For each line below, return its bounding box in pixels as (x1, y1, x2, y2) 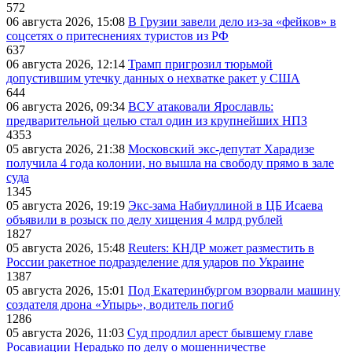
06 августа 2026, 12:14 (6, 57, 128, 71)
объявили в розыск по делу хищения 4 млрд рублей (6, 213, 283, 227)
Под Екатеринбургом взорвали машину (128, 284, 340, 298)
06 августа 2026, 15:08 (6, 15, 128, 29)
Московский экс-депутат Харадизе (128, 142, 314, 156)
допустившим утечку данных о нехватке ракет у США (6, 71, 300, 86)
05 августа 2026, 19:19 (6, 199, 128, 213)
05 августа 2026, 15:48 (6, 241, 128, 255)
